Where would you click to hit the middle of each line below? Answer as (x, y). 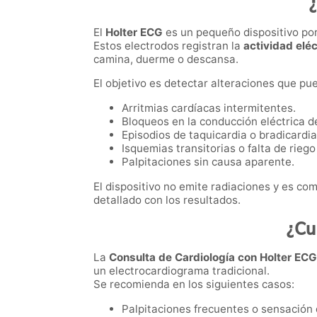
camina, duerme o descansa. (166, 59)
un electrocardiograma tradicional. (181, 270)
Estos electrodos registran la (168, 46)
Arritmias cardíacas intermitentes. (209, 108)
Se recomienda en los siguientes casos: (194, 284)
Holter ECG (134, 33)
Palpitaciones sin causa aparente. (208, 162)
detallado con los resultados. (167, 200)
